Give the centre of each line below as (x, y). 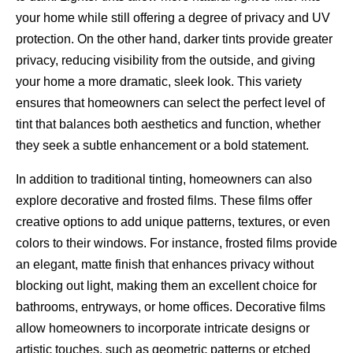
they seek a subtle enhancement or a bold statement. (162, 145)
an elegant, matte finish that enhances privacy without (165, 264)
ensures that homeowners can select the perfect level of (170, 102)
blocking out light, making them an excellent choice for (166, 285)
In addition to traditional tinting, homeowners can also (164, 179)
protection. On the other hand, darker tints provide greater (174, 39)
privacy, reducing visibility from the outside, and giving (165, 60)
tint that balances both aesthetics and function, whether (168, 124)
